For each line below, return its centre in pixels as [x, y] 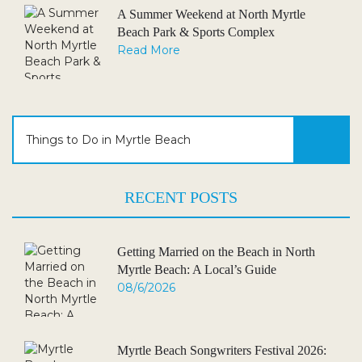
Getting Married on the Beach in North [216, 252]
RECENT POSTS [181, 197]
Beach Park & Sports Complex [196, 32]
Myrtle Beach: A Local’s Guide [197, 269]
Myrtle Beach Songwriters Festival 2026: [222, 350]
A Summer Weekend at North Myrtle [211, 14]
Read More [149, 50]
